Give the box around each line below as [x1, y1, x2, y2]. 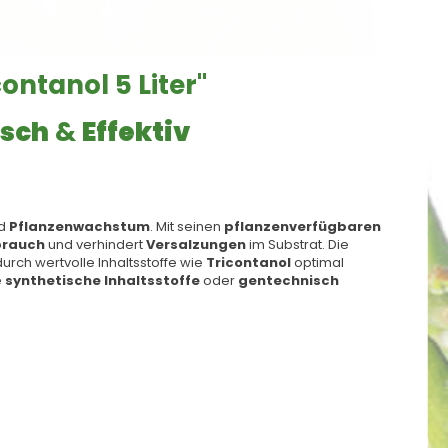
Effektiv [82, 114, 190, 151]
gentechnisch [238, 271, 339, 291]
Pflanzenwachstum [9, 217, 150, 237]
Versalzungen [146, 235, 246, 255]
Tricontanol [206, 253, 291, 273]
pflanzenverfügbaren [224, 217, 381, 237]
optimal [291, 253, 344, 273]
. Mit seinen [150, 217, 224, 237]
